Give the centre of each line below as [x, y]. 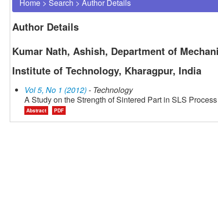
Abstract [36, 111]
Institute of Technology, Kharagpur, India [107, 71]
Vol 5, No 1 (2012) [55, 90]
